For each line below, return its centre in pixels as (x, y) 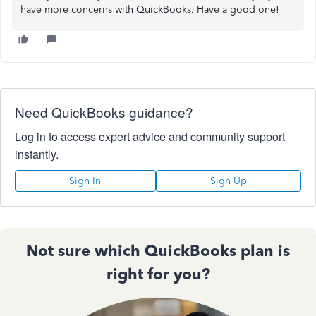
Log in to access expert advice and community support (150, 136)
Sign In (85, 181)
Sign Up (228, 181)
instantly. (37, 154)
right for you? (158, 274)
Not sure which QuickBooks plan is (158, 251)
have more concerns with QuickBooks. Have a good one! (150, 10)
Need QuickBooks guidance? (104, 112)
